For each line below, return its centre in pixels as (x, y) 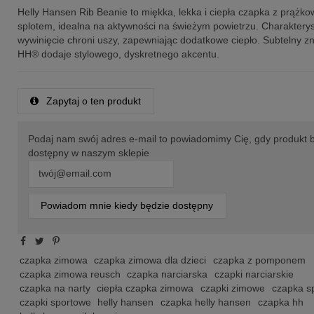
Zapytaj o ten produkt (93, 101)
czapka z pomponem (259, 260)
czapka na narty (55, 288)
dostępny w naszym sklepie (88, 153)
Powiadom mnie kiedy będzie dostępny (127, 205)
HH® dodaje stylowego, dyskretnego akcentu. (118, 54)
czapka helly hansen (205, 302)
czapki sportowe (55, 302)
